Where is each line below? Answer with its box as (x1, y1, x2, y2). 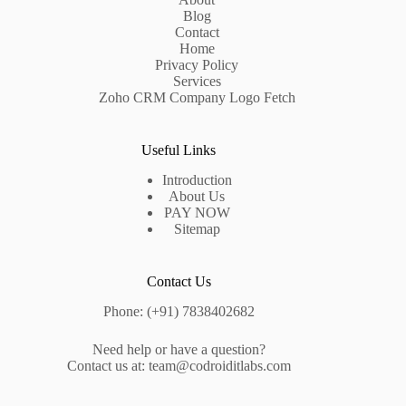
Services (172, 73, 221, 90)
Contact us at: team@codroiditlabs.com (66, 358, 291, 373)
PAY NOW (163, 205, 230, 221)
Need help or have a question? (92, 342, 266, 357)
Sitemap (173, 221, 220, 237)
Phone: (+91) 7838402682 (102, 304, 255, 319)
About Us (169, 188, 226, 205)
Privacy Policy (155, 57, 239, 73)
